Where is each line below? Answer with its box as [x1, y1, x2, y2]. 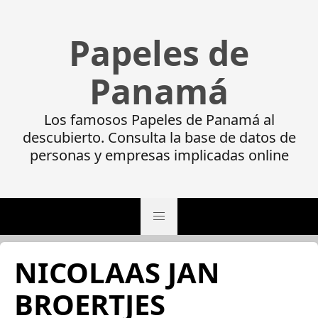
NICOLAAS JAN [14, 253, 220, 292]
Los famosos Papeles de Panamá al [43, 110, 275, 129]
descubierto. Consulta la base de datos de [22, 128, 296, 147]
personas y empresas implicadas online [29, 146, 289, 165]
